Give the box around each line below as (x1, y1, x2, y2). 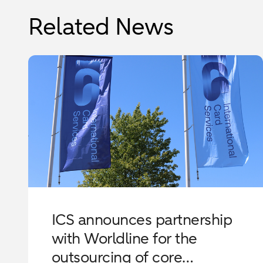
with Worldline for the (52, 228, 197, 249)
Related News (28, 11, 174, 43)
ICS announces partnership (52, 209, 232, 230)
